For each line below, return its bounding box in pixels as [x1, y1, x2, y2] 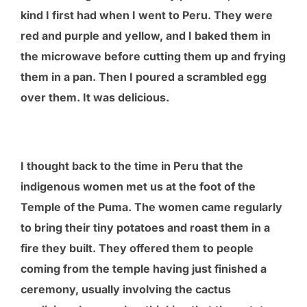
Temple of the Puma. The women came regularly [21, 199, 282, 214]
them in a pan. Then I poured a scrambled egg [21, 69, 267, 84]
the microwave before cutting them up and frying [21, 49, 286, 63]
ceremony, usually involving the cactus [21, 282, 231, 296]
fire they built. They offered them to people [21, 241, 254, 255]
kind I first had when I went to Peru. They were [21, 8, 273, 22]
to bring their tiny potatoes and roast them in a [21, 220, 270, 234]
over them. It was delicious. [21, 90, 172, 104]
